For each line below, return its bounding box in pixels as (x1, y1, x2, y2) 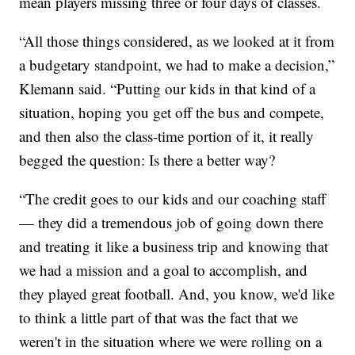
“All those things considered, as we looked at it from (19, 30, 335, 51)
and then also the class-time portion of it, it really (19, 125, 315, 146)
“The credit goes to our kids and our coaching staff (19, 188, 326, 208)
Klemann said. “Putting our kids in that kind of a (19, 78, 316, 98)
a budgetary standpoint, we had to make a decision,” (19, 54, 335, 74)
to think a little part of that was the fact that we (19, 307, 299, 327)
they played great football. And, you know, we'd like (19, 283, 335, 303)
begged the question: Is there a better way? (19, 149, 276, 170)
